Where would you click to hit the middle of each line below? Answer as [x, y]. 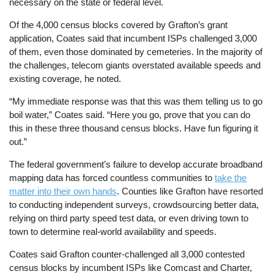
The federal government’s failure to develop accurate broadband [136, 165]
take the [231, 178]
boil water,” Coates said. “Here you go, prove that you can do [130, 115]
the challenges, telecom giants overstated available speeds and [135, 65]
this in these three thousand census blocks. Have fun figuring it [134, 128]
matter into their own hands [63, 191]
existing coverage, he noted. [65, 78]
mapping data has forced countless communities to [112, 178]
